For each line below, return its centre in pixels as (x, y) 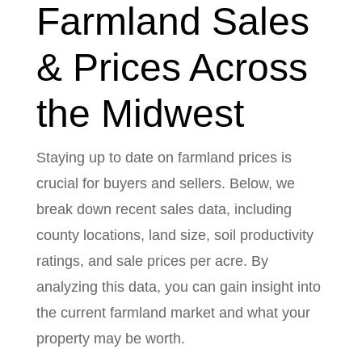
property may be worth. (110, 338)
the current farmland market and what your (173, 312)
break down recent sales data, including (164, 209)
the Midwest (140, 113)
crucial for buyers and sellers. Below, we (165, 183)
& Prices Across (172, 67)
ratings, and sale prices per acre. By (152, 261)
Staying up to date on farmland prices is (164, 157)
